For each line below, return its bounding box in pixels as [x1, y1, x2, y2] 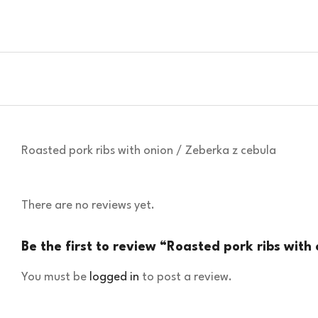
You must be [21, 271, 89, 283]
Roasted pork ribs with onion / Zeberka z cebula [21, 145, 276, 157]
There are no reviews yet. [21, 199, 155, 212]
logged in [89, 271, 139, 283]
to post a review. [139, 271, 232, 283]
